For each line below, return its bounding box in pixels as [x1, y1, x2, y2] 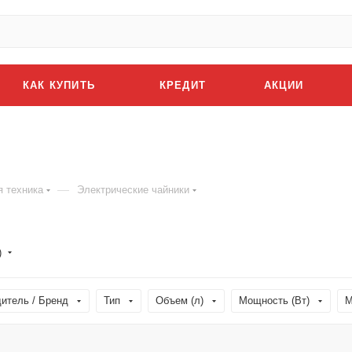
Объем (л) [156, 295, 203, 306]
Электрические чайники [77, 184, 189, 196]
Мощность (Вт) [239, 295, 310, 306]
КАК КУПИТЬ [23, 79, 95, 91]
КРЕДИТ [159, 79, 207, 91]
